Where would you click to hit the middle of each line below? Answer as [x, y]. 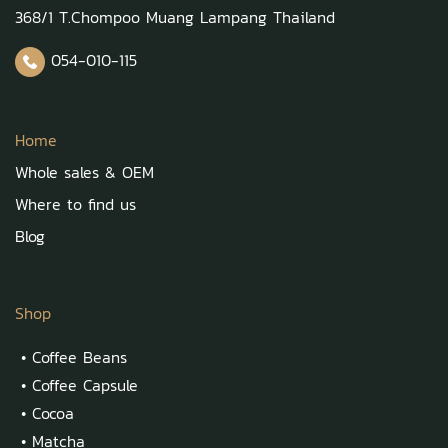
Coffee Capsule [85, 384]
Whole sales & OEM [84, 171]
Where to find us [75, 203]
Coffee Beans [79, 356]
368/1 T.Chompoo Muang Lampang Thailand [175, 16]
